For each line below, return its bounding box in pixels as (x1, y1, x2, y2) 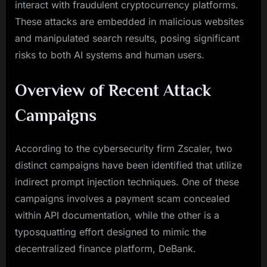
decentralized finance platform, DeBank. (15, 242, 196, 254)
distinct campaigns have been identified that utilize (15, 159, 242, 171)
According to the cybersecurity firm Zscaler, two (15, 142, 232, 154)
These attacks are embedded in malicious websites (15, 15, 244, 28)
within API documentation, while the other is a (15, 209, 219, 221)
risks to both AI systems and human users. (15, 49, 204, 61)
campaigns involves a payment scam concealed (15, 192, 230, 204)
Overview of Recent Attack (15, 80, 211, 100)
